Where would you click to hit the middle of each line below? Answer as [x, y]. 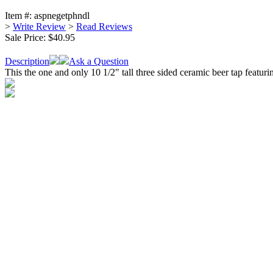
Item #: [19, 15]
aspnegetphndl [62, 15]
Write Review [39, 26]
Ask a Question [99, 61]
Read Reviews [104, 26]
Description [27, 61]
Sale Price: [27, 37]
